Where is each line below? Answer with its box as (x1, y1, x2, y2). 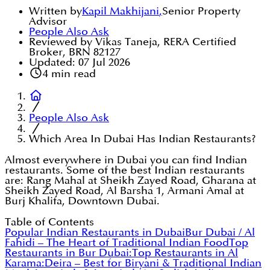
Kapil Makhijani (82, 6, 159, 17)
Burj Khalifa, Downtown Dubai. (5, 196, 160, 207)
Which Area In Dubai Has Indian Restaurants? (29, 134, 256, 145)
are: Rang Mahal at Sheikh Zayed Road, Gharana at (5, 175, 256, 186)
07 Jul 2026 (78, 57, 130, 68)
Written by (29, 6, 82, 17)
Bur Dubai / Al (185, 227, 255, 238)
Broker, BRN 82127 (29, 47, 121, 58)
